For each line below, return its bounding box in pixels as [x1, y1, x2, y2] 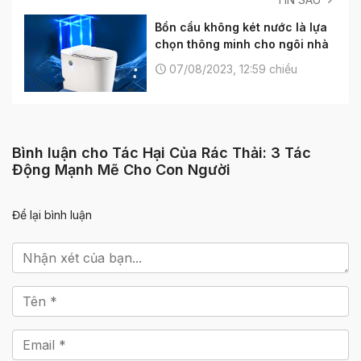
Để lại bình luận [12, 207, 92, 222]
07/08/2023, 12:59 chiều [166, 61, 297, 76]
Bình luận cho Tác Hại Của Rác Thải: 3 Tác [12, 143, 311, 161]
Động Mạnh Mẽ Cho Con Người [12, 160, 230, 178]
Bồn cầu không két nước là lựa [155, 19, 327, 34]
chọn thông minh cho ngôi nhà [155, 36, 329, 51]
